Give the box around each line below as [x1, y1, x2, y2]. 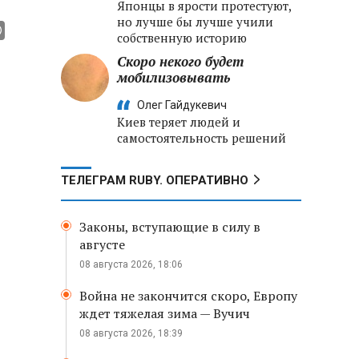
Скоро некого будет [117, 52, 244, 71]
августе [79, 236, 125, 253]
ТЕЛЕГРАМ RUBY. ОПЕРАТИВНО [61, 173, 248, 188]
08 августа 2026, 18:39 [79, 328, 183, 339]
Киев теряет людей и [117, 114, 240, 130]
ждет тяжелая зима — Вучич [79, 305, 250, 322]
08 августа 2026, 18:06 [79, 259, 183, 270]
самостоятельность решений [117, 130, 286, 146]
